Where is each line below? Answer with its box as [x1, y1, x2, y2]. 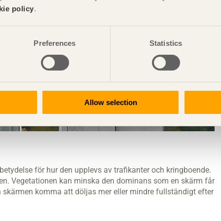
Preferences [34, 38, 76, 47]
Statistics [149, 38, 182, 47]
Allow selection [84, 98, 137, 107]
